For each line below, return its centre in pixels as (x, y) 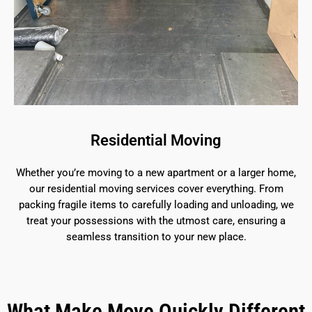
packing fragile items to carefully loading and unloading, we (156, 205)
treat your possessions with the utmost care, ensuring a (156, 221)
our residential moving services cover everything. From (156, 189)
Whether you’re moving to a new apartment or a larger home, (156, 173)
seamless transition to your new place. (156, 237)
